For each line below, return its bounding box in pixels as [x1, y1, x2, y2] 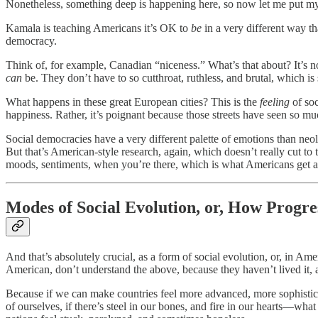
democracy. [6, 35, 57, 48]
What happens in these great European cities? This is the [6, 96, 260, 109]
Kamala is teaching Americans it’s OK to [6, 22, 191, 35]
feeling [260, 96, 292, 109]
